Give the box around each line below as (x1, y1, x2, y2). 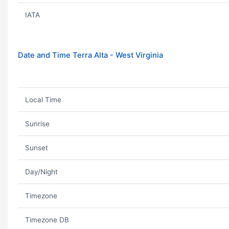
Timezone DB (25, 216, 69, 224)
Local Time (25, 96, 61, 104)
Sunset (25, 144, 48, 152)
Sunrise (25, 120, 50, 128)
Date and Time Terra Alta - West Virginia (18, 51, 163, 60)
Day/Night (25, 168, 58, 176)
